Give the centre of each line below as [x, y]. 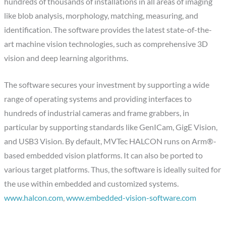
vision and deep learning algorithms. [66, 58]
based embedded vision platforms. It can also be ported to [104, 155]
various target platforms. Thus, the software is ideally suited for [113, 169]
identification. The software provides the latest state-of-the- [108, 30]
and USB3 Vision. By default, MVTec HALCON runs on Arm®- [110, 141]
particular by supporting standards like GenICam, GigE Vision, [111, 127]
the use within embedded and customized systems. [92, 183]
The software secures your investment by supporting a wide [107, 84]
